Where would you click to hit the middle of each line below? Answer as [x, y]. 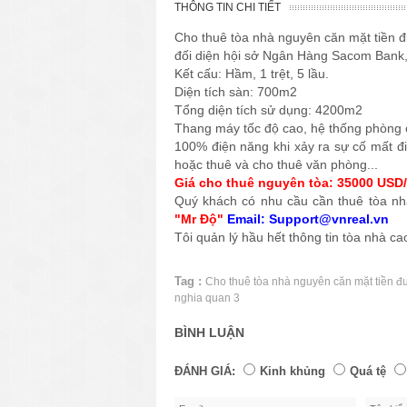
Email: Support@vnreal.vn [308, 218]
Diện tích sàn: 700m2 [236, 91]
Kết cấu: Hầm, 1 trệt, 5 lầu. [252, 73]
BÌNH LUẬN [209, 332]
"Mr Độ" [201, 218]
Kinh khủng [293, 371]
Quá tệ [368, 371]
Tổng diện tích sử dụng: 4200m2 [268, 109]
